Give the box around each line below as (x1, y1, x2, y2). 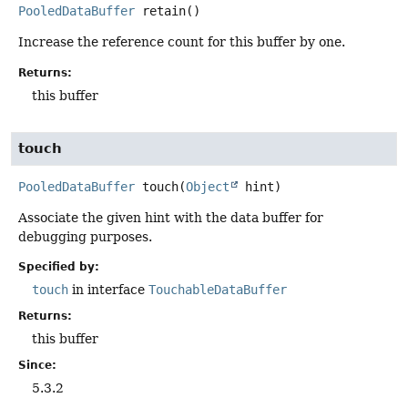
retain (142, 4, 186, 19)
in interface (68, 281, 148, 297)
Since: (18, 358, 56, 372)
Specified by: (18, 260, 99, 273)
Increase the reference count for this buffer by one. (18, 35, 345, 50)
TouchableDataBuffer (148, 281, 287, 297)
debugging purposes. (18, 229, 152, 244)
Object (186, 178, 229, 194)
